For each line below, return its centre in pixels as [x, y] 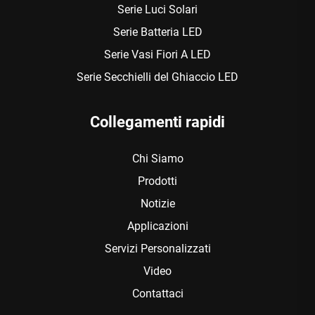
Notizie [157, 203]
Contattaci [157, 293]
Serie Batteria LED [157, 32]
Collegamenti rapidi [157, 122]
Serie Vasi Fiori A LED [157, 54]
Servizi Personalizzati [157, 248]
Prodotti [157, 181]
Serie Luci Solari [157, 9]
